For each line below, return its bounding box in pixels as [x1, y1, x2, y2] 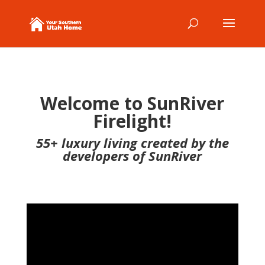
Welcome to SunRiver [40, 91, 225, 115]
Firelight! [93, 109, 172, 133]
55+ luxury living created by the [35, 134, 229, 151]
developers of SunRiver [63, 147, 202, 164]
